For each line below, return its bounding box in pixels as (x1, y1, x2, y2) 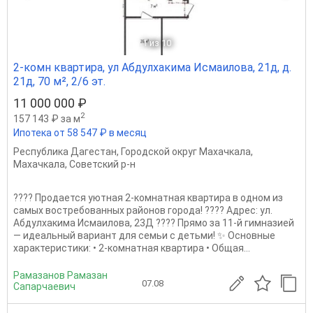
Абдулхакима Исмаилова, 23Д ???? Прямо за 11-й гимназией (13, 217, 294, 228)
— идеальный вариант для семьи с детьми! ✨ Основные (13, 229, 275, 241)
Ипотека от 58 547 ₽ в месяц (13, 126, 147, 138)
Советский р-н (69, 158, 136, 170)
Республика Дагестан (13, 145, 117, 157)
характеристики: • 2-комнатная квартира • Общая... (13, 242, 250, 254)
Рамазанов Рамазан (13, 269, 108, 281)
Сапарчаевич (13, 280, 75, 292)
